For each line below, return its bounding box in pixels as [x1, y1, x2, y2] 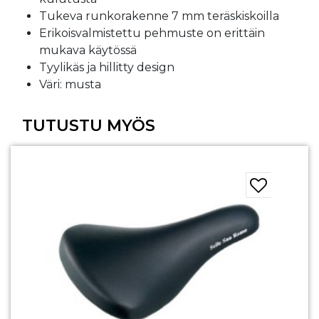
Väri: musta [39, 77, 101, 91]
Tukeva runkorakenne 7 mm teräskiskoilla [39, 9, 279, 23]
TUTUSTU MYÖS [22, 115, 155, 135]
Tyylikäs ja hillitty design [39, 60, 174, 74]
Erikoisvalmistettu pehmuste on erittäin [39, 26, 265, 40]
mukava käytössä [39, 43, 137, 57]
